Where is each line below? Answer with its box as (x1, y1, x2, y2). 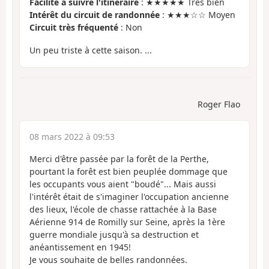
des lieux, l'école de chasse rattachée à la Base (29, 203, 217, 215)
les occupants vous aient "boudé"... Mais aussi (29, 178, 216, 190)
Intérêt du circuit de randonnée (29, 8, 160, 20)
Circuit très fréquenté (29, 21, 118, 33)
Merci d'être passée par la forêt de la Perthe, (29, 153, 209, 165)
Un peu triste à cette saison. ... (29, 44, 152, 56)
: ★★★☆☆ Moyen (160, 8, 235, 20)
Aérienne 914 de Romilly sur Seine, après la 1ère (29, 216, 225, 228)
